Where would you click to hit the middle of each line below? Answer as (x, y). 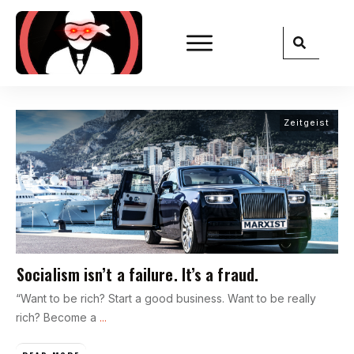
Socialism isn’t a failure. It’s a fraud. (137, 274)
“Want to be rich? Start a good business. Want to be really (168, 298)
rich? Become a (58, 317)
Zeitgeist (307, 122)
